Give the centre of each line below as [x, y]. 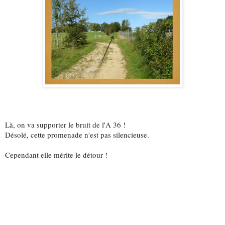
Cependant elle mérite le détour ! [56, 154]
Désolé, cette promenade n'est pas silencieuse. [77, 134]
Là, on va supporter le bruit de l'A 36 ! [65, 124]
